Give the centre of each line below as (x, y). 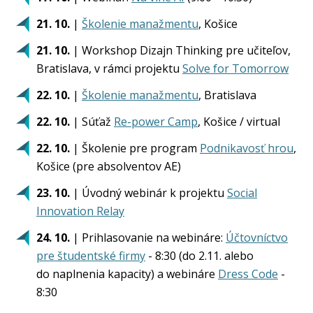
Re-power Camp (156, 122)
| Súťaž (92, 122)
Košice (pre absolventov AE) (109, 166)
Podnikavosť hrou (247, 148)
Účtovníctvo (257, 238)
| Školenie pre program (135, 148)
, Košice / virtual (239, 122)
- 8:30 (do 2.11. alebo (199, 256)
